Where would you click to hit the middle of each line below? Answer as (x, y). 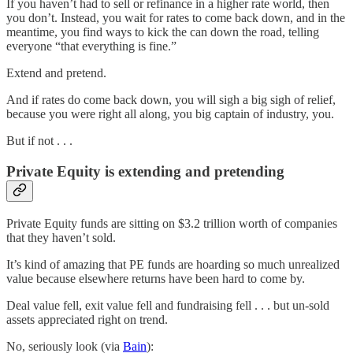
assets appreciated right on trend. (87, 319)
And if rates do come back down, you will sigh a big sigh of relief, (171, 100)
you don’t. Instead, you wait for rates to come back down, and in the (176, 18)
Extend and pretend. (56, 73)
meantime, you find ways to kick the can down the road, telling (163, 32)
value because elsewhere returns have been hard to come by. (156, 278)
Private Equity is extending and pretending (145, 172)
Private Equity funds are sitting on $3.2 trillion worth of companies (172, 223)
